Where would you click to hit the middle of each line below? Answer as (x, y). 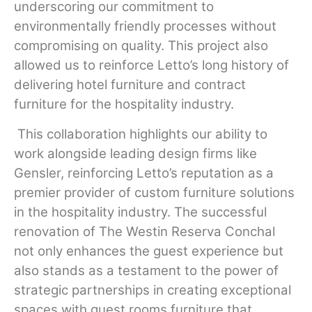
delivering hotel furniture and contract (130, 85)
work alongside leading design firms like (135, 153)
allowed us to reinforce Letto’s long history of (151, 65)
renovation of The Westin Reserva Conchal (145, 231)
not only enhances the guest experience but (149, 251)
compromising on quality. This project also (141, 46)
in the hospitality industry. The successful (140, 212)
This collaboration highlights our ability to (142, 134)
